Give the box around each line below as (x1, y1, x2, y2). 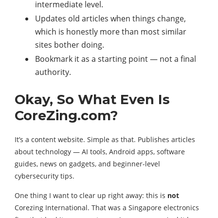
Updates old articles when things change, (35, 13, 186, 24)
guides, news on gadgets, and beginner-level (15, 159, 160, 169)
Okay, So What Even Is (15, 91, 170, 108)
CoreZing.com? (15, 108, 118, 124)
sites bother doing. (35, 39, 104, 51)
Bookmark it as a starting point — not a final (35, 54, 196, 65)
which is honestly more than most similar (35, 26, 186, 37)
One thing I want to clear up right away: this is (15, 191, 167, 200)
